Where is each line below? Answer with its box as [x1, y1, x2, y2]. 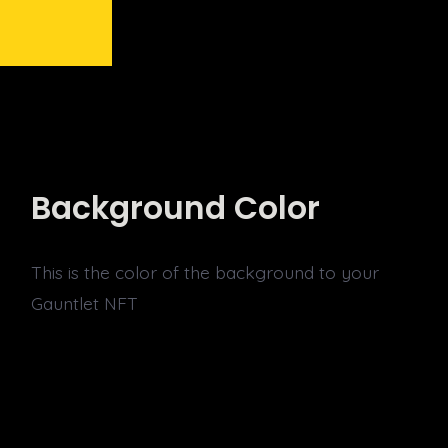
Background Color [31, 186, 321, 231]
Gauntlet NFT [31, 292, 139, 315]
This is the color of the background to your [31, 261, 380, 284]
